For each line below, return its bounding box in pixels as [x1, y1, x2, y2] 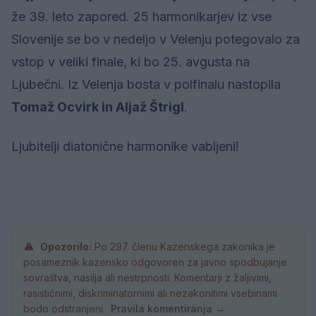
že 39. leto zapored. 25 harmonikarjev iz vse [11, 9, 272, 25]
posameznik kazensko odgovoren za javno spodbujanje [23, 256, 287, 269]
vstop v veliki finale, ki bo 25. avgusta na [11, 54, 250, 70]
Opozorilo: [40, 241, 92, 253]
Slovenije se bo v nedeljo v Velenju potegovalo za [11, 32, 300, 47]
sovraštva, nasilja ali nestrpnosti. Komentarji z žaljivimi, [23, 272, 272, 284]
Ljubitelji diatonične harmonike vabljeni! [11, 139, 239, 154]
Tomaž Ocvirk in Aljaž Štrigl [11, 99, 184, 115]
